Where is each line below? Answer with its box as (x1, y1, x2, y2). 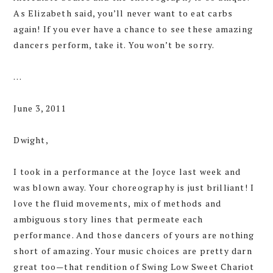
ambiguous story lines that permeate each (13, 213, 204, 225)
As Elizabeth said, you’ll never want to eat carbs (13, 7, 233, 19)
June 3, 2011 (13, 102, 66, 115)
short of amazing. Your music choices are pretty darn (13, 245, 252, 257)
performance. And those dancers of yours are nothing (13, 229, 255, 241)
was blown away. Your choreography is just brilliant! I (13, 182, 255, 194)
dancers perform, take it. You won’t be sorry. (13, 39, 215, 51)
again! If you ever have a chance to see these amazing (13, 23, 253, 35)
